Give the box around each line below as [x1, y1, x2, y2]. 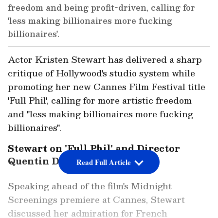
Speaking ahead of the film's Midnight [8, 179, 172, 193]
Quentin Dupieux [8, 153, 94, 169]
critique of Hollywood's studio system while [8, 66, 195, 80]
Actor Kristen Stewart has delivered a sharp [8, 52, 202, 67]
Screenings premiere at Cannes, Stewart [8, 192, 185, 207]
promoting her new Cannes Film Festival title [8, 79, 205, 94]
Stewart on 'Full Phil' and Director [8, 141, 180, 156]
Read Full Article [76, 157, 131, 168]
